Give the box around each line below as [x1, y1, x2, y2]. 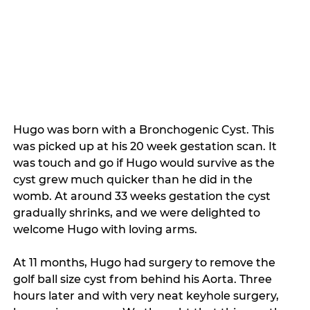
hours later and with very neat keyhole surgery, [13, 289, 282, 303]
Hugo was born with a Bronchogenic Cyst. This [13, 123, 277, 137]
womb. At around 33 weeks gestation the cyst [13, 190, 274, 203]
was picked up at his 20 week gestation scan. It [13, 140, 280, 154]
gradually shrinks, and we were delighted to [13, 206, 264, 220]
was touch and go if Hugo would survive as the [13, 156, 278, 170]
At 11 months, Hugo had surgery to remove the [13, 256, 279, 270]
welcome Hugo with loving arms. [13, 223, 201, 237]
